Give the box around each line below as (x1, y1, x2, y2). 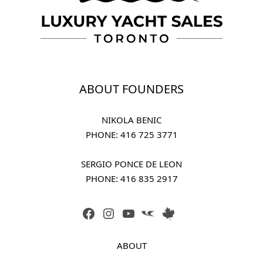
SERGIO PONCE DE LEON (81, 157, 182, 170)
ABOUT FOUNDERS (79, 80, 184, 97)
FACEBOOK (87, 207, 134, 219)
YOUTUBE (127, 207, 168, 219)
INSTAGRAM (107, 207, 158, 219)
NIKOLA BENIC (102, 113, 161, 126)
